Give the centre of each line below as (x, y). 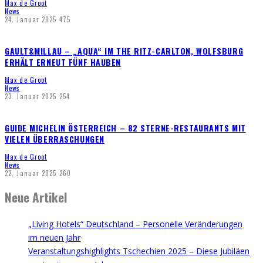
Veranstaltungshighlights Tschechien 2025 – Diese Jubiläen (139, 251)
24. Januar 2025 (31, 19)
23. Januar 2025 (31, 96)
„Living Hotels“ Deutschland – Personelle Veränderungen (135, 224)
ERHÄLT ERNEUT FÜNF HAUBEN (63, 62)
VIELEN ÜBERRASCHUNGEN (55, 139)
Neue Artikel (36, 197)
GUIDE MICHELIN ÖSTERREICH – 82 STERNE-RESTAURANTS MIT (125, 127)
